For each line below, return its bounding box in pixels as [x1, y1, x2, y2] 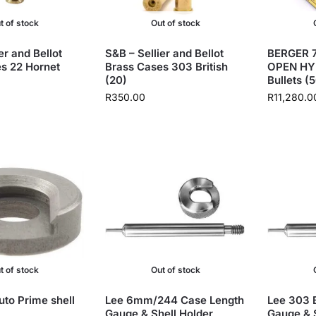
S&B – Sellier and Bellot [105, 46, 224, 60]
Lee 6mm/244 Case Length [105, 293, 245, 307]
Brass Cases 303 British [105, 59, 229, 73]
